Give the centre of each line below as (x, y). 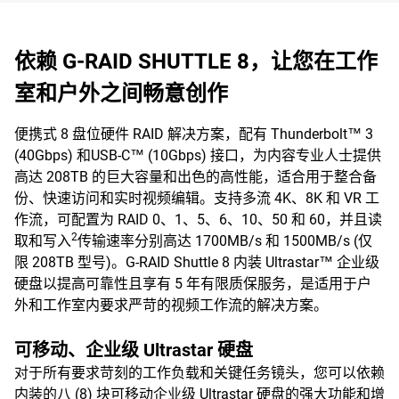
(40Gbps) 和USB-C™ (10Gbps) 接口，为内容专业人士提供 (198, 155)
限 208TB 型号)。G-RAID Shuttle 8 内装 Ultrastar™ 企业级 (197, 262)
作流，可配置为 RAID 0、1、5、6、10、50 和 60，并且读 (198, 220)
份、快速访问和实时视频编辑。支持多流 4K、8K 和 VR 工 (197, 198)
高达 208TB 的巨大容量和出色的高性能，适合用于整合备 (195, 177)
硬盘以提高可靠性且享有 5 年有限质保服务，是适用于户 (193, 284)
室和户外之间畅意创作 (121, 94)
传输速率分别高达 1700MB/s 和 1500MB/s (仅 (225, 241)
